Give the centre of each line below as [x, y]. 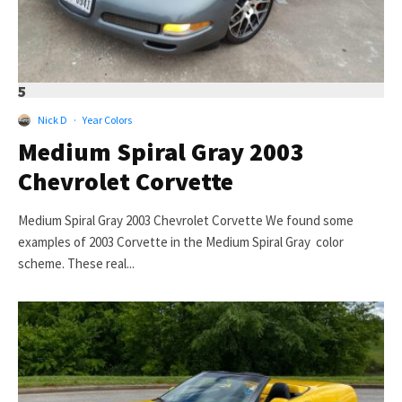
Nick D [52, 120]
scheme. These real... [76, 264]
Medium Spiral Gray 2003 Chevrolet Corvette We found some [186, 221]
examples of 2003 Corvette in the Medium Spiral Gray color [181, 242]
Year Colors [107, 120]
